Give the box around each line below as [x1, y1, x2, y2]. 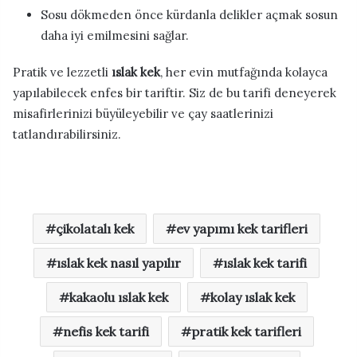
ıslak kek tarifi [223, 254, 307, 271]
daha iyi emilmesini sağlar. [41, 27, 189, 43]
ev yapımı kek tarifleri [176, 220, 308, 237]
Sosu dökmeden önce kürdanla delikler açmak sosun [41, 6, 338, 22]
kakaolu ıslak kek [69, 288, 168, 305]
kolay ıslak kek [210, 288, 295, 305]
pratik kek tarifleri [190, 323, 301, 339]
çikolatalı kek [56, 220, 134, 237]
